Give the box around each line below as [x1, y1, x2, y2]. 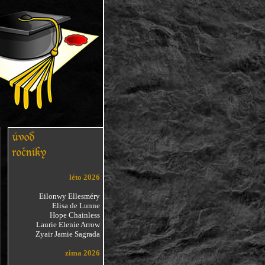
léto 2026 [69, 173, 100, 182]
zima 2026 [64, 248, 100, 257]
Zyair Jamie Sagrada [35, 230, 100, 238]
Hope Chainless [49, 211, 100, 219]
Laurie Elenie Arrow [35, 220, 100, 229]
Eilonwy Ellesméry [38, 192, 100, 201]
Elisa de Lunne [51, 201, 100, 210]
